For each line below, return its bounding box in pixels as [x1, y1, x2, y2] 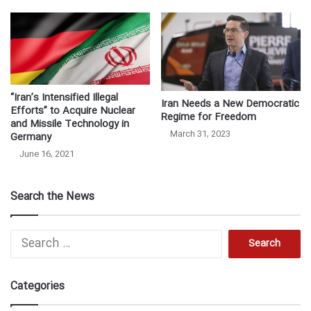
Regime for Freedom [161, 109, 256, 126]
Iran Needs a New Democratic [161, 96, 299, 113]
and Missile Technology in [10, 116, 129, 133]
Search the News [10, 188, 94, 206]
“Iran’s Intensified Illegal [10, 90, 118, 107]
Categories [10, 278, 65, 296]
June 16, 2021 [19, 147, 74, 162]
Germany [10, 129, 51, 146]
